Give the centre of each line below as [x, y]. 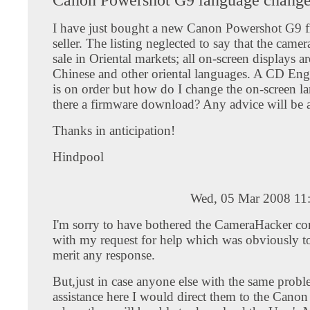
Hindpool [78, 156]
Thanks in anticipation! [114, 130]
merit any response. [104, 255]
